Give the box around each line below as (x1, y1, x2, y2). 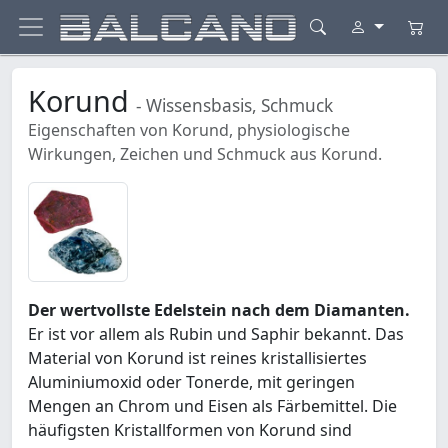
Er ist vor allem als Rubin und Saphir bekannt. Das (28, 323, 404, 346)
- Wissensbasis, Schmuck (136, 94, 333, 118)
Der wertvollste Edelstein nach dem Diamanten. (28, 299, 410, 322)
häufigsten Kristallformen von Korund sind (28, 419, 352, 442)
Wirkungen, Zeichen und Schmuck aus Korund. (28, 143, 382, 166)
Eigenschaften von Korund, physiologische (28, 119, 350, 142)
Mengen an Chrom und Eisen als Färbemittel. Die (28, 395, 397, 418)
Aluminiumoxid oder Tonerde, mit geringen (28, 371, 355, 394)
